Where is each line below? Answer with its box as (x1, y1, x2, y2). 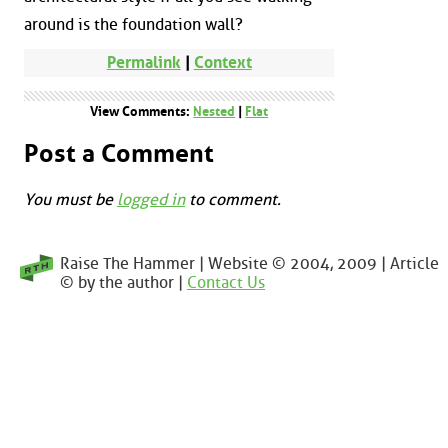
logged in (117, 189, 185, 209)
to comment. (185, 189, 281, 209)
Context (193, 53, 252, 73)
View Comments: (90, 104, 194, 120)
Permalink (106, 53, 181, 73)
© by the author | (60, 272, 187, 292)
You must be (24, 189, 117, 209)
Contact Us (187, 272, 265, 292)
